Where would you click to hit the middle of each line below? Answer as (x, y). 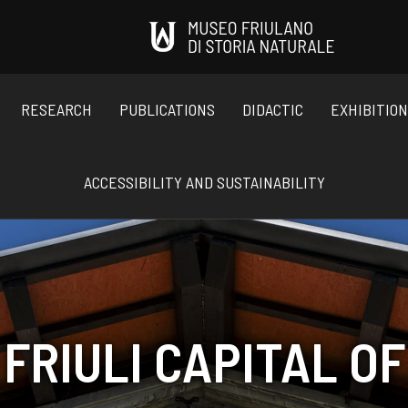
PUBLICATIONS (167, 110)
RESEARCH (56, 110)
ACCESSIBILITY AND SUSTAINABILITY (204, 182)
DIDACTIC (273, 110)
